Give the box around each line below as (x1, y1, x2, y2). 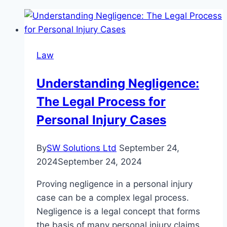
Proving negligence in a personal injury (36, 178, 193, 189)
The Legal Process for (36, 94, 166, 109)
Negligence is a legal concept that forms (36, 206, 200, 216)
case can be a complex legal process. (36, 192, 189, 203)
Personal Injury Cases (36, 112, 166, 127)
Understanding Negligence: (36, 75, 199, 91)
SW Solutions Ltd (47, 142, 117, 153)
